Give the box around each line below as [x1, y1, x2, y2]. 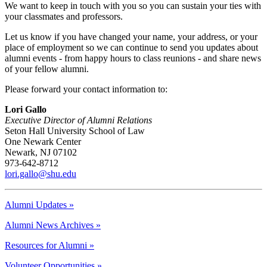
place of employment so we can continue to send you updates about [5, 42, 258, 53]
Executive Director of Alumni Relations [5, 115, 152, 126]
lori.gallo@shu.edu [5, 169, 76, 179]
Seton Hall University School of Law [5, 126, 145, 136]
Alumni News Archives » [5, 220, 101, 231]
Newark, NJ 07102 [5, 147, 77, 158]
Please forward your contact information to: [5, 84, 167, 95]
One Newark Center [5, 136, 81, 147]
